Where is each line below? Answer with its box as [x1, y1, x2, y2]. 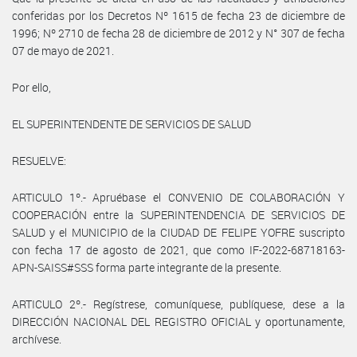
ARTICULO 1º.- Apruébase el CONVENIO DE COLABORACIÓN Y [12, 189, 345, 205]
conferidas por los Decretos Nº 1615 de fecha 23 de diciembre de [12, 7, 345, 23]
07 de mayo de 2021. [12, 42, 114, 58]
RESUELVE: [12, 152, 66, 168]
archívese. [12, 331, 61, 347]
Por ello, [12, 79, 51, 95]
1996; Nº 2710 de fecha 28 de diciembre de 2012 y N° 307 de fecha [12, 25, 345, 41]
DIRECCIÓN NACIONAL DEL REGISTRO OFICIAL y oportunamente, [12, 313, 345, 329]
